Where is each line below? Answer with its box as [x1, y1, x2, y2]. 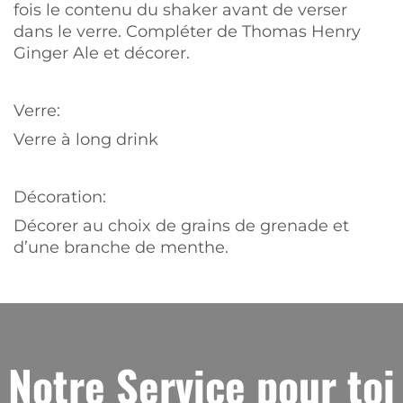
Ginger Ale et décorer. [13, 43, 190, 63]
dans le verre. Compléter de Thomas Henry [13, 22, 361, 41]
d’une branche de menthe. [13, 237, 228, 257]
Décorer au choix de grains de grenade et [13, 216, 349, 236]
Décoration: [13, 187, 106, 207]
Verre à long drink [13, 130, 158, 149]
